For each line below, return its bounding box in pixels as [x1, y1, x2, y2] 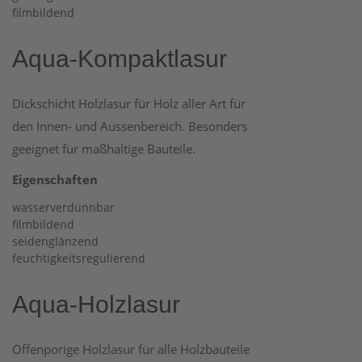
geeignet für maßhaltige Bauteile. [12, 141, 196, 157]
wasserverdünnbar [12, 200, 115, 215]
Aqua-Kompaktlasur [12, 45, 227, 72]
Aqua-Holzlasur [12, 291, 180, 318]
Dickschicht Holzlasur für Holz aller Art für [12, 95, 246, 112]
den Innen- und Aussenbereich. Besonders [12, 118, 247, 134]
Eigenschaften [12, 171, 98, 187]
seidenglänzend [12, 234, 99, 249]
